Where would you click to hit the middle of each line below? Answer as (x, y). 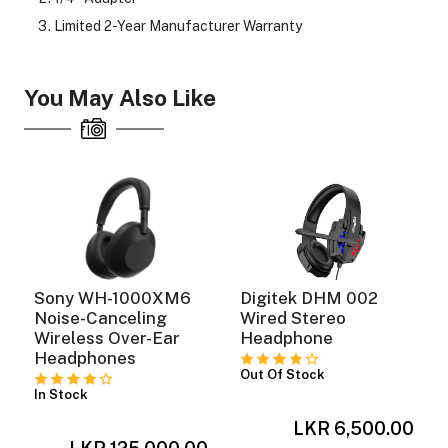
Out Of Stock (283, 374)
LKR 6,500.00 (353, 428)
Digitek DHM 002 (309, 297)
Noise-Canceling (101, 317)
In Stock (61, 394)
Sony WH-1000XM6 (113, 297)
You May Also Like (119, 98)
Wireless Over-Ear (107, 337)
